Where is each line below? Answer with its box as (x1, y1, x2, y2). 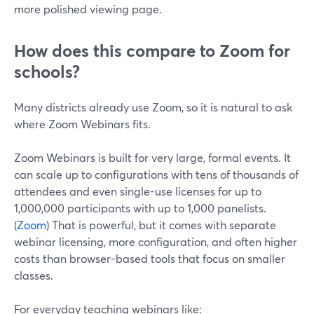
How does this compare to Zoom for (14, 39, 290, 62)
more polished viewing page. (14, 1, 162, 16)
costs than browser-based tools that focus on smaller (14, 251, 285, 266)
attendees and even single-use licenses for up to (14, 184, 261, 198)
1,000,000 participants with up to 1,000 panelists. (14, 200, 266, 215)
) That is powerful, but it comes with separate (46, 217, 276, 232)
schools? (14, 60, 80, 83)
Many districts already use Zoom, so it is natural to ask (14, 100, 292, 114)
